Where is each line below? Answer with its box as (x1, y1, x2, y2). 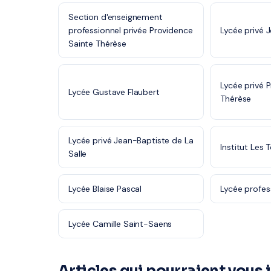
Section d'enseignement (68, 11, 163, 22)
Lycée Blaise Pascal (68, 183, 142, 194)
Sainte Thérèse (68, 38, 126, 49)
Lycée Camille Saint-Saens (68, 218, 172, 229)
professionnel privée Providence (68, 25, 193, 36)
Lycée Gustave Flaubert (68, 87, 160, 97)
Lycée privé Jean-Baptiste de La (68, 135, 194, 146)
